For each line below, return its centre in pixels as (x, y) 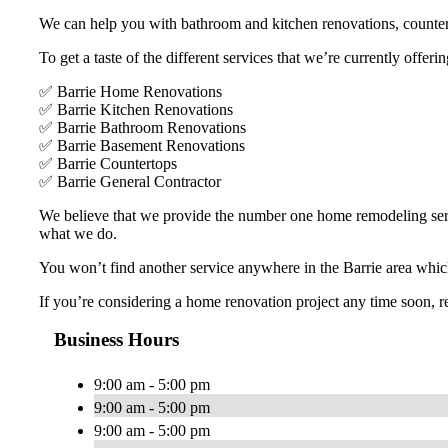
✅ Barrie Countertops (108, 163)
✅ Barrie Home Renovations (130, 91)
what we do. (78, 233)
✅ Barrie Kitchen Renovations (136, 109)
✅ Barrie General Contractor (130, 181)
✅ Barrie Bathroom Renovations (142, 127)
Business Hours (116, 340)
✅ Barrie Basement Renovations (142, 145)
